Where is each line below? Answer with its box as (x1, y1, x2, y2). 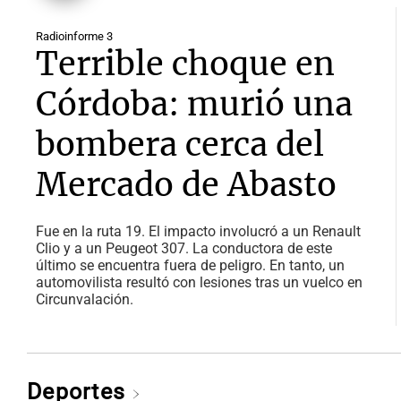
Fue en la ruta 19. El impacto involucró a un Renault (36, 223, 361, 240)
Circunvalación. (36, 291, 133, 308)
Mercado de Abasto (36, 165, 337, 205)
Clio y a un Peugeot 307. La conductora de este (36, 240, 332, 257)
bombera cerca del (36, 124, 324, 165)
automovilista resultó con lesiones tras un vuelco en (36, 274, 363, 291)
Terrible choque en (36, 44, 335, 84)
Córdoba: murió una (36, 84, 353, 124)
